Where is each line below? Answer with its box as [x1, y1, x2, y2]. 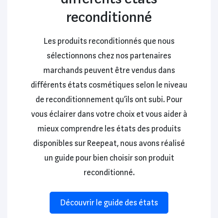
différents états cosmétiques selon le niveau [31, 80, 187, 90]
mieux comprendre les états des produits [37, 124, 181, 134]
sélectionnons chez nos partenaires [47, 51, 171, 61]
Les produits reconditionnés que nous [43, 36, 175, 46]
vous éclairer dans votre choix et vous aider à [31, 109, 187, 119]
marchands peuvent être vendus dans [43, 66, 175, 75]
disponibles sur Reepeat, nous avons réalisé [33, 139, 185, 148]
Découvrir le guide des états [60, 198, 158, 208]
